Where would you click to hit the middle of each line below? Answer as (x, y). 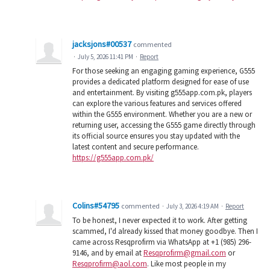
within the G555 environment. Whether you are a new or (162, 114)
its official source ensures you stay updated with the (156, 136)
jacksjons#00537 (102, 44)
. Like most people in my (187, 263)
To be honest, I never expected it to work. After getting (160, 220)
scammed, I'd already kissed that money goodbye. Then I (165, 231)
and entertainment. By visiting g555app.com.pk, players (162, 92)
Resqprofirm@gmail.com (185, 253)
